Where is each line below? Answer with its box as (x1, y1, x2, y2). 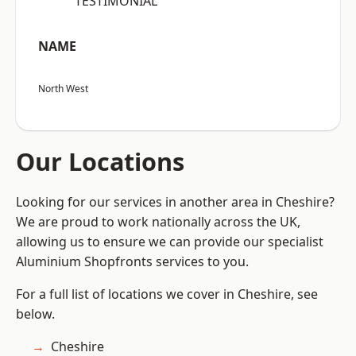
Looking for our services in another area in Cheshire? (16, 193, 335, 211)
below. (16, 305, 55, 323)
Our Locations (16, 145, 184, 179)
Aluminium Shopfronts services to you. (16, 253, 249, 271)
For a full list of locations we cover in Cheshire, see (16, 285, 318, 304)
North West (38, 82, 88, 96)
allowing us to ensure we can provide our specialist (16, 233, 323, 251)
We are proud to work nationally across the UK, (16, 213, 300, 231)
